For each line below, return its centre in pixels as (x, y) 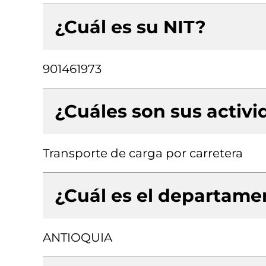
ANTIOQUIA (77, 237)
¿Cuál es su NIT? (130, 27)
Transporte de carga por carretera (143, 153)
